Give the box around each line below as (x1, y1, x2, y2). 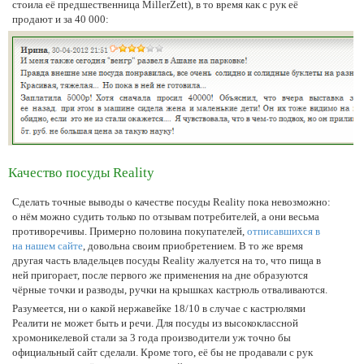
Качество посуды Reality (8, 164, 154, 180)
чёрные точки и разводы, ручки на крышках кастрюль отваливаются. (12, 283, 327, 296)
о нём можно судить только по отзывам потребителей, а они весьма (12, 210, 319, 223)
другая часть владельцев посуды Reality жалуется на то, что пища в (12, 253, 321, 266)
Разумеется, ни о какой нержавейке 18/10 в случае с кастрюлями (12, 301, 305, 314)
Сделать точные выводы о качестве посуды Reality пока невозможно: (12, 195, 331, 208)
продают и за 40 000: (12, 12, 109, 25)
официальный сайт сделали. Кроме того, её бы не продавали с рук (12, 345, 313, 358)
